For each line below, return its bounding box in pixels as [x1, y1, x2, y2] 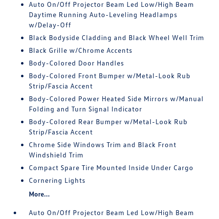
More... [29, 190, 50, 198]
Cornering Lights [29, 176, 86, 185]
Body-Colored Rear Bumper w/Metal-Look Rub [29, 117, 188, 126]
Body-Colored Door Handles [29, 59, 125, 67]
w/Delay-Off [29, 21, 72, 29]
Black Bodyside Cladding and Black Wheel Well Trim [29, 33, 205, 42]
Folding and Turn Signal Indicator [29, 105, 143, 113]
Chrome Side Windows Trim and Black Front [29, 140, 177, 149]
